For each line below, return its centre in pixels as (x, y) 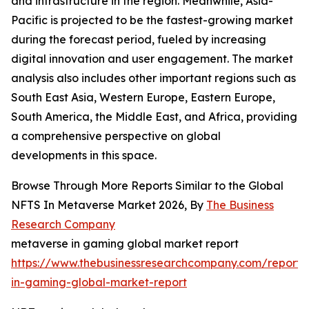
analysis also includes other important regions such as (153, 78)
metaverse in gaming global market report (125, 244)
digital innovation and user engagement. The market (152, 59)
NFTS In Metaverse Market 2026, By (109, 205)
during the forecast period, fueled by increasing (139, 40)
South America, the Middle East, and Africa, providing (154, 117)
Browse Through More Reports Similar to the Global (147, 186)
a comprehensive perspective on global (116, 136)
